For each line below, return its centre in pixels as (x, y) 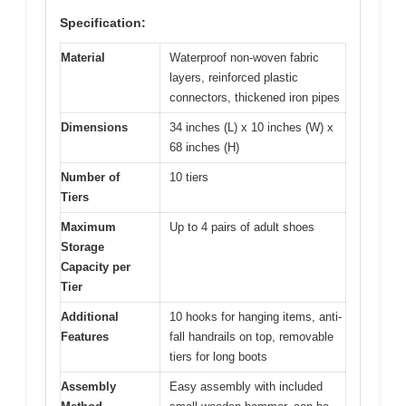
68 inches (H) (204, 147)
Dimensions (94, 127)
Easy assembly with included (246, 386)
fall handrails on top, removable (251, 336)
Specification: (103, 22)
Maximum (88, 227)
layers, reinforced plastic (234, 77)
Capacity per (96, 266)
